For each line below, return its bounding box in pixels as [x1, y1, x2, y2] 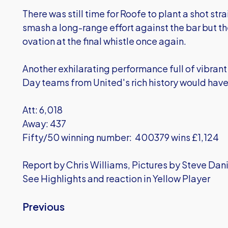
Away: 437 [22, 118, 66, 129]
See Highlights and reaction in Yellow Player [22, 173, 210, 184]
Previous [22, 200, 65, 213]
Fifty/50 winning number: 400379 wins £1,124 [22, 131, 219, 143]
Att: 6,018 [22, 104, 63, 116]
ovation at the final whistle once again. [22, 35, 186, 47]
